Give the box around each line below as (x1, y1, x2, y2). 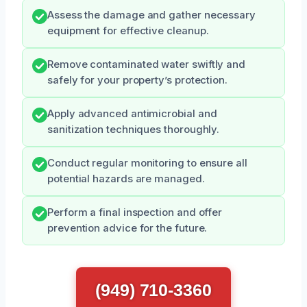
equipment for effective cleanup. (47, 24, 209, 37)
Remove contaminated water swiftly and (47, 58, 246, 71)
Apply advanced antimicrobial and (47, 107, 217, 120)
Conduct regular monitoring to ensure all (47, 156, 247, 169)
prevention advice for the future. (47, 221, 208, 234)
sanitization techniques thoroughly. (47, 123, 220, 136)
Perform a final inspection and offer (47, 206, 223, 219)
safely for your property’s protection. (47, 73, 228, 86)
